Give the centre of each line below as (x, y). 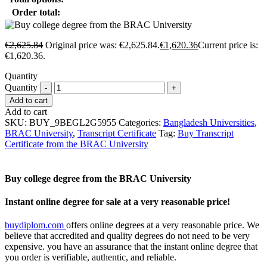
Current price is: (228, 45)
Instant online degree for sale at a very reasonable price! (117, 201)
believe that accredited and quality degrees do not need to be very (127, 236)
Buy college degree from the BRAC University (98, 178)
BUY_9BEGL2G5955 (73, 123)
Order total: (36, 13)
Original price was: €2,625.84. (103, 45)
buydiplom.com (35, 225)
